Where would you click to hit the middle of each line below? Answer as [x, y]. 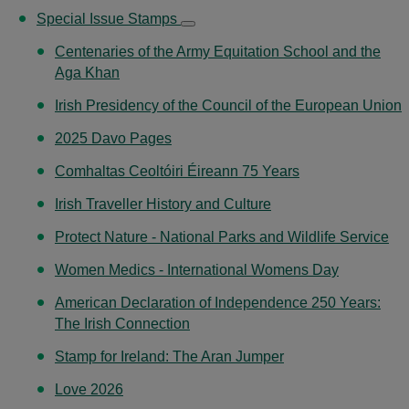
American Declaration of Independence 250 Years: [218, 302]
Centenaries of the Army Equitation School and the [218, 51]
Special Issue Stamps [109, 18]
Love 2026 [89, 389]
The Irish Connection [122, 323]
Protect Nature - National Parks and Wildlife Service [222, 236]
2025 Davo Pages [113, 138]
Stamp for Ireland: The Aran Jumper [169, 356]
